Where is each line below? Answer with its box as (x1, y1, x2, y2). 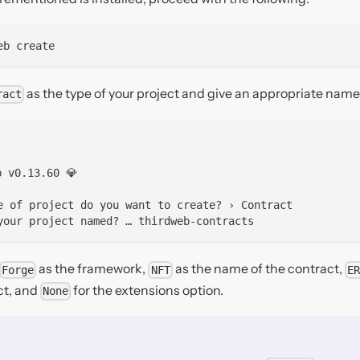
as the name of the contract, (172, 260, 345, 277)
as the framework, (36, 260, 149, 277)
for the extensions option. (71, 281, 224, 298)
